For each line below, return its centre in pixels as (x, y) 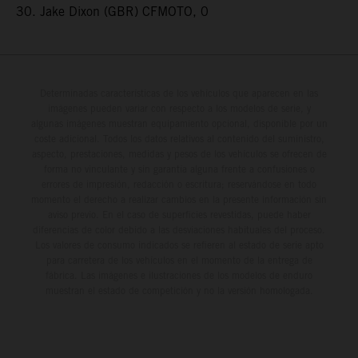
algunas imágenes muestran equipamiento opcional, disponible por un (179, 123)
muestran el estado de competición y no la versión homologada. (179, 290)
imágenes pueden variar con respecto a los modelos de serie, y (179, 108)
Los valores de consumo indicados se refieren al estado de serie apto (179, 245)
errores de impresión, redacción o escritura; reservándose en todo (179, 184)
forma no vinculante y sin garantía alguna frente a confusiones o (179, 169)
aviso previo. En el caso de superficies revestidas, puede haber (179, 214)
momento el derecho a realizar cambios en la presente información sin (179, 199)
